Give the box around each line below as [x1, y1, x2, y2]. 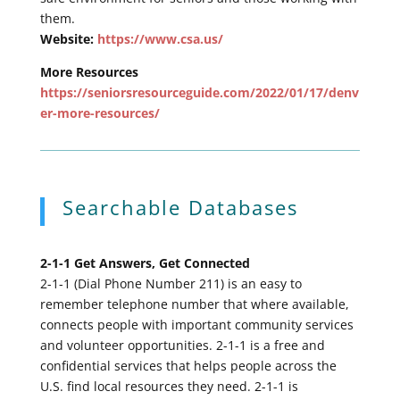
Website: [39, 29, 97, 47]
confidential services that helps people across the [39, 356, 337, 374]
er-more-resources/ [39, 104, 160, 121]
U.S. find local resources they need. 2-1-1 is [39, 377, 298, 395]
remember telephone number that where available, [39, 295, 349, 312]
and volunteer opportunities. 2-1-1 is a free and [39, 336, 325, 354]
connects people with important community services [39, 315, 354, 333]
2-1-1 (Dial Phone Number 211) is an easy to [39, 274, 302, 292]
